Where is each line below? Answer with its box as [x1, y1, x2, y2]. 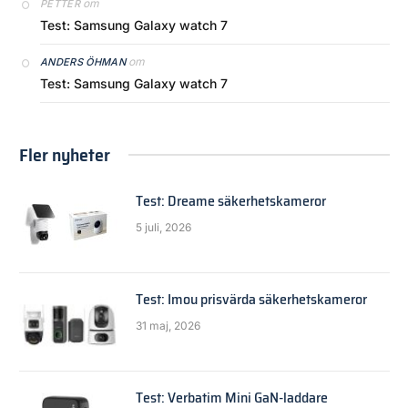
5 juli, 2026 [136, 219, 191, 234]
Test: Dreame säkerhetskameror [136, 189, 326, 212]
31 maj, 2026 [136, 318, 200, 332]
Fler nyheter [19, 139, 110, 169]
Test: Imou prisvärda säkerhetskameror [136, 287, 367, 311]
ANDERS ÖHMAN [40, 55, 126, 68]
